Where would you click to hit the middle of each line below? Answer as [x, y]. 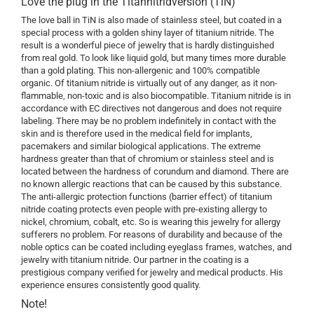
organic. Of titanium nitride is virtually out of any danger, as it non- [149, 83]
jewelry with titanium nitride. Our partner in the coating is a [135, 260]
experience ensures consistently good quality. [111, 285]
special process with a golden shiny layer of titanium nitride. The [148, 33]
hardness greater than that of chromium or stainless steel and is [148, 159]
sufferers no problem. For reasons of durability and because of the [152, 235]
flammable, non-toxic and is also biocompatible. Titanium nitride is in [156, 96]
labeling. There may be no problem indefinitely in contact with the [149, 121]
